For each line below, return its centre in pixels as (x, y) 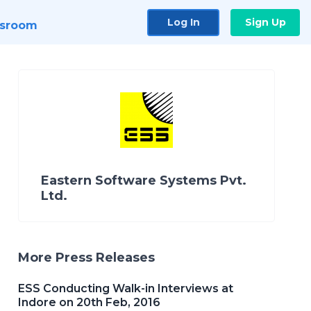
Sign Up (265, 22)
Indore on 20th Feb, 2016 (89, 302)
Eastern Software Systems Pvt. (144, 180)
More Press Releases (86, 258)
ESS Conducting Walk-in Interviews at (126, 288)
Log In (183, 22)
